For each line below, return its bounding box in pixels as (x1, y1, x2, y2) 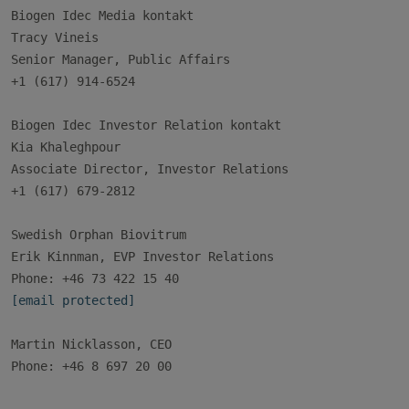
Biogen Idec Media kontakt (11, 8, 194, 23)
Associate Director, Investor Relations (11, 162, 288, 176)
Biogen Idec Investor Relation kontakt (11, 118, 281, 132)
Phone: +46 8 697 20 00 (11, 359, 172, 373)
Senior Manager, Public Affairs (11, 52, 230, 67)
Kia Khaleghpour (11, 140, 121, 154)
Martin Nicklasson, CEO (11, 337, 172, 351)
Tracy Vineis (11, 30, 99, 45)
